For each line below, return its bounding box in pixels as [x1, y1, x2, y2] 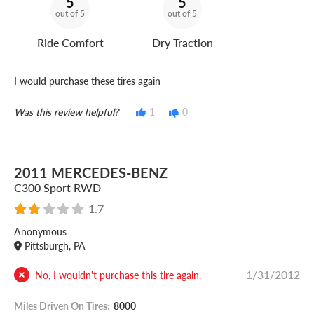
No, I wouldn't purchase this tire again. [35, 267, 201, 282]
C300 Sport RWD [14, 179, 101, 196]
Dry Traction [151, 34, 213, 51]
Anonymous [14, 224, 67, 239]
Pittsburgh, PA [21, 238, 86, 253]
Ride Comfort [36, 34, 104, 51]
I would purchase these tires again [14, 74, 161, 88]
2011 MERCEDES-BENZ [14, 163, 168, 183]
